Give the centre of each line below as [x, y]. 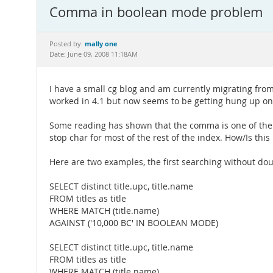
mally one [101, 44]
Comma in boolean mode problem [156, 12]
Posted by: [67, 44]
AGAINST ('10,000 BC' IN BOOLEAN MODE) [134, 223]
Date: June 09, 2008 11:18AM [94, 54]
